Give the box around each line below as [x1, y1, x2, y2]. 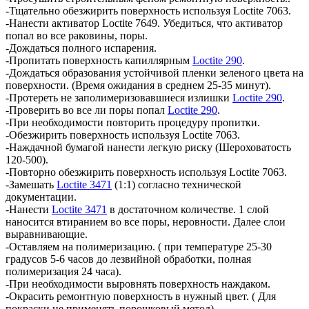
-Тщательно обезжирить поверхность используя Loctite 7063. [6, 4, 291, 17]
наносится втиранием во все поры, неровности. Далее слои [6, 215, 286, 228]
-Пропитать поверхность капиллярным [6, 54, 192, 66]
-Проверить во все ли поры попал [6, 103, 168, 116]
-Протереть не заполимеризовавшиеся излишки [6, 91, 232, 103]
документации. [6, 190, 77, 203]
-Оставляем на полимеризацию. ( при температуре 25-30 [6, 240, 272, 252]
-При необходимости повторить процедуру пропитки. [6, 116, 260, 128]
